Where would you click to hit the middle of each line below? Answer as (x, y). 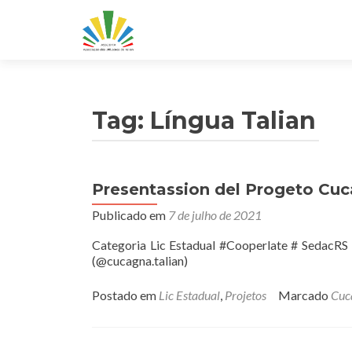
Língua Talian (233, 121)
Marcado (304, 295)
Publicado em (130, 215)
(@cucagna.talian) (140, 260)
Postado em (125, 295)
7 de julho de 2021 (215, 215)
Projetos (246, 295)
